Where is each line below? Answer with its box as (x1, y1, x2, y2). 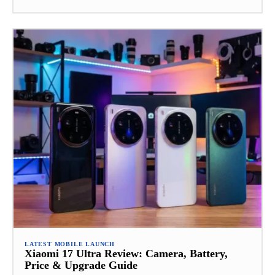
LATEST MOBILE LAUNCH (25, 241, 115, 248)
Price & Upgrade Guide (25, 259, 137, 272)
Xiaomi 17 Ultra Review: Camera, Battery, (25, 247, 228, 260)
